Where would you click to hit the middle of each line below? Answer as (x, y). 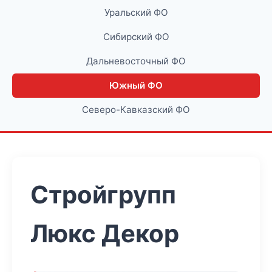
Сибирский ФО (136, 37)
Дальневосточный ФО (136, 61)
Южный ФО (136, 85)
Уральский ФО (136, 12)
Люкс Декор (105, 233)
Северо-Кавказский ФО (136, 110)
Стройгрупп (103, 195)
